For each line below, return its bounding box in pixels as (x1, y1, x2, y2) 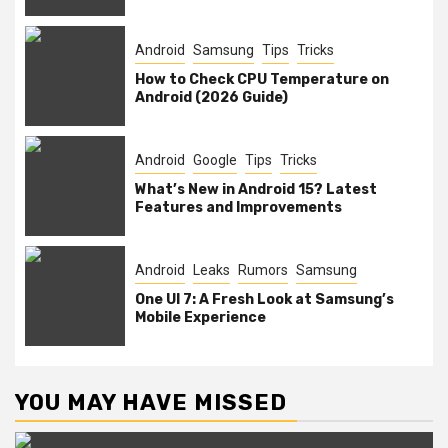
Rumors (238, 262, 288, 278)
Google (193, 152, 237, 168)
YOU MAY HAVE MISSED (15, 389, 287, 416)
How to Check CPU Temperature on (135, 71, 389, 88)
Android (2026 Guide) (135, 89, 288, 106)
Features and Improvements (135, 199, 342, 216)
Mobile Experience (135, 309, 266, 326)
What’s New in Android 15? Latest (135, 181, 377, 198)
